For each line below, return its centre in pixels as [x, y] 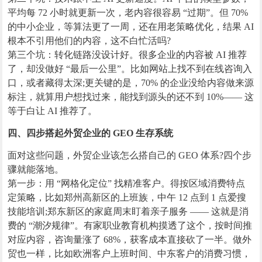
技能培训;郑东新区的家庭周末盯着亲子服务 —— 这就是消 [128, 212]
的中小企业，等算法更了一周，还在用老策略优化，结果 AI [131, 27]
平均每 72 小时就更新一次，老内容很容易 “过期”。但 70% [128, 13]
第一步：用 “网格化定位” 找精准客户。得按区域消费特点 [127, 184]
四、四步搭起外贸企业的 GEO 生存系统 [91, 133]
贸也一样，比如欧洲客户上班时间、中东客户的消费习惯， [130, 254]
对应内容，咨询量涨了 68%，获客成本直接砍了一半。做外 [130, 240]
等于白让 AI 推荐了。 [53, 111]
